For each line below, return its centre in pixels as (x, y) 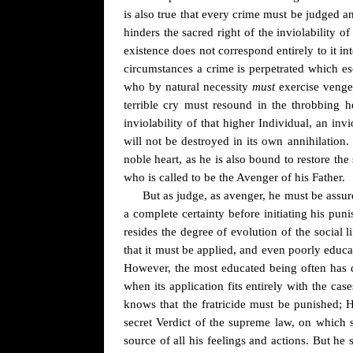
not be (162, 141)
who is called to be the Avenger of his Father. (234, 177)
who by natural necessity (188, 87)
